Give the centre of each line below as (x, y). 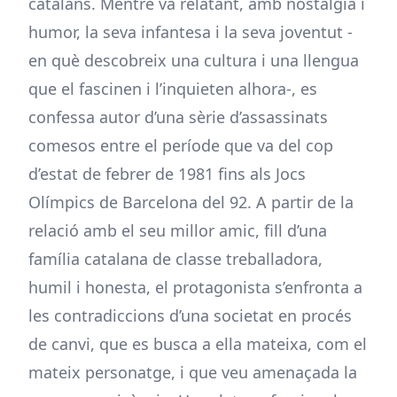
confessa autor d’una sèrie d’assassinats (178, 117)
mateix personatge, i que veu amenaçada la (193, 372)
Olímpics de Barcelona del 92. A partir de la (191, 202)
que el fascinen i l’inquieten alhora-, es (173, 89)
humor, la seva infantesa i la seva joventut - (191, 32)
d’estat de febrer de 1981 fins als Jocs (167, 174)
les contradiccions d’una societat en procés (190, 315)
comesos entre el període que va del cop (181, 145)
